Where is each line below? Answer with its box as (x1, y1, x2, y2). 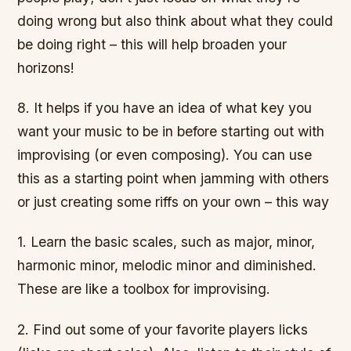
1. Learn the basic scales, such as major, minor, (17, 233, 316, 251)
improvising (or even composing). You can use (17, 147, 313, 164)
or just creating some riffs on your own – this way (17, 194, 330, 211)
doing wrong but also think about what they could (17, 13, 334, 30)
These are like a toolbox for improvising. (17, 280, 271, 298)
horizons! (17, 60, 75, 77)
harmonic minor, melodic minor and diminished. (17, 257, 317, 274)
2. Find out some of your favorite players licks (17, 320, 309, 338)
